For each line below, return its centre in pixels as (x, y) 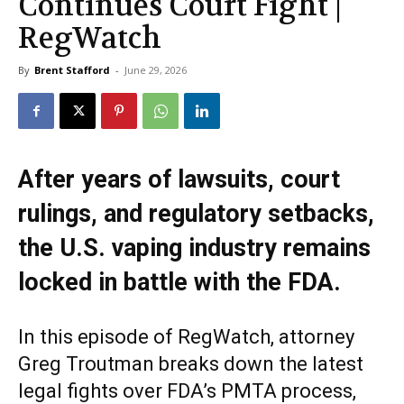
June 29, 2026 (156, 70)
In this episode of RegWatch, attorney (186, 337)
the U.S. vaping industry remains (194, 248)
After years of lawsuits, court (179, 180)
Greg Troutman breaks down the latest (191, 364)
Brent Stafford (72, 70)
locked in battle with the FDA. (179, 283)
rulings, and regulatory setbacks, (196, 214)
